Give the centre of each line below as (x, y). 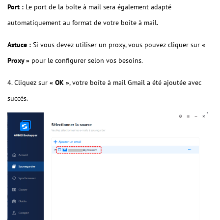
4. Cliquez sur (28, 83)
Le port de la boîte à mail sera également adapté (97, 7)
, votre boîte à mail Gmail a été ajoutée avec (135, 83)
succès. (18, 98)
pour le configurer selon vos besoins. (86, 61)
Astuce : (19, 45)
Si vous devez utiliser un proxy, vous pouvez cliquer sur (116, 45)
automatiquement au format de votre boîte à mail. (83, 23)
